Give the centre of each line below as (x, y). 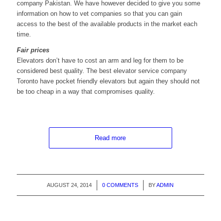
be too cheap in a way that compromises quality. (86, 92)
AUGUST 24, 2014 (70, 185)
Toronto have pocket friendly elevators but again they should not (108, 81)
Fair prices (33, 50)
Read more (110, 138)
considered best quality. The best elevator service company (102, 71)
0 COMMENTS (120, 185)
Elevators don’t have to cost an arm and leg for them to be (100, 61)
